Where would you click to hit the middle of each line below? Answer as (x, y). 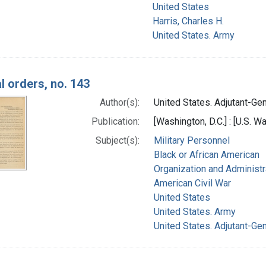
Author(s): (119, 102)
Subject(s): (117, 140)
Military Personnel (191, 140)
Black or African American (206, 154)
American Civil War (192, 183)
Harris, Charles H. (189, 21)
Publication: (115, 121)
